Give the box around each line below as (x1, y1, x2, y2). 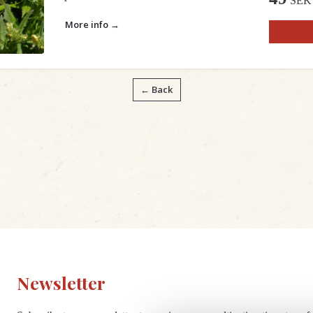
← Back (140, 83, 173, 96)
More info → (64, 18, 119, 31)
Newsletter (17, 271, 106, 294)
